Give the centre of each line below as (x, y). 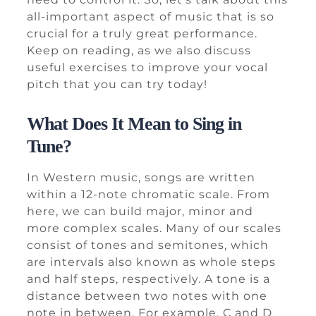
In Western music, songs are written (141, 177)
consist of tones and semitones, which (148, 245)
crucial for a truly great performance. (142, 34)
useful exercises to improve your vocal (147, 67)
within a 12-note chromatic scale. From (148, 194)
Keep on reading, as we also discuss (139, 50)
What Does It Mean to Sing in (134, 124)
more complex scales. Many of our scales (154, 228)
